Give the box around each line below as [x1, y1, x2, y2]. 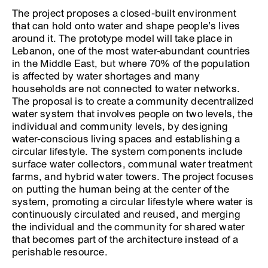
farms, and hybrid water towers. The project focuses [12, 170, 254, 183]
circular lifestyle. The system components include [12, 145, 243, 158]
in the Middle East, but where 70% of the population [12, 57, 250, 70]
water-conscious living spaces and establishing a [12, 133, 240, 145]
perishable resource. [12, 246, 108, 258]
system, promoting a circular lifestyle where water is [12, 196, 254, 208]
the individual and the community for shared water [12, 221, 245, 233]
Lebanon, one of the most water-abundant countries [12, 45, 251, 57]
